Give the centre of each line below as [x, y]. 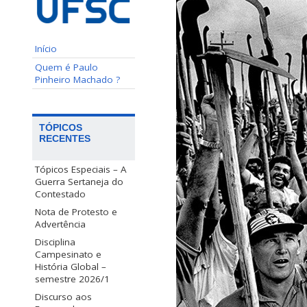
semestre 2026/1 [72, 279]
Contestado [60, 194]
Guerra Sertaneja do [79, 181]
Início [46, 48]
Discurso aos [63, 296]
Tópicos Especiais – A [81, 169]
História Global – [71, 266]
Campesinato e [68, 254]
